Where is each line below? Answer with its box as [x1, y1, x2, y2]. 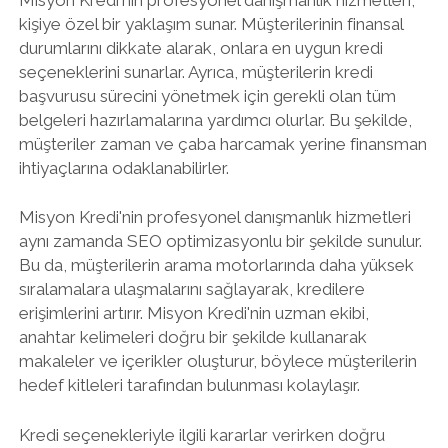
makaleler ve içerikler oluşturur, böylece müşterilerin [18, 351, 417, 371]
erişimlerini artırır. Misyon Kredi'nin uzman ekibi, [18, 303, 369, 323]
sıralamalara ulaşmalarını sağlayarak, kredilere [18, 279, 365, 299]
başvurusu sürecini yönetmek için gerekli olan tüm [18, 85, 396, 106]
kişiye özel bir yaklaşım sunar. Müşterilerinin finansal [18, 13, 403, 34]
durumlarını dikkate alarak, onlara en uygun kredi [18, 37, 383, 58]
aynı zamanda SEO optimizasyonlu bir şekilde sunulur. [18, 231, 422, 251]
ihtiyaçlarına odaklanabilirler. [18, 157, 229, 178]
